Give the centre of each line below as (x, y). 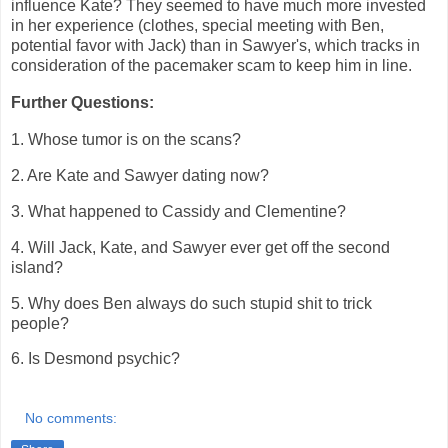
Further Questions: (82, 103)
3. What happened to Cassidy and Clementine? (180, 211)
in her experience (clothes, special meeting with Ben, (197, 25)
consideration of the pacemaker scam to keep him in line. (211, 65)
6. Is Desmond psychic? (97, 359)
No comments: (71, 417)
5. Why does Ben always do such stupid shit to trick (191, 303)
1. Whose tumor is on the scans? (128, 140)
